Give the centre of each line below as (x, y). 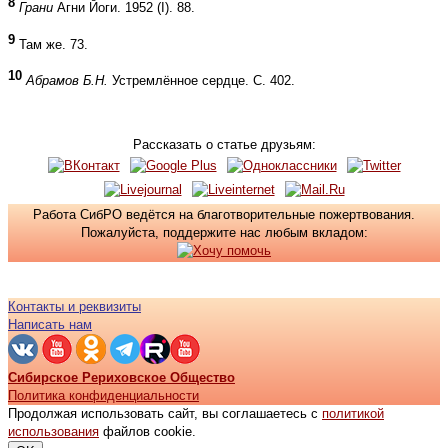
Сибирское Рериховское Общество (121, 378)
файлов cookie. (147, 432)
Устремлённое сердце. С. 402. (203, 81)
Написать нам (50, 325)
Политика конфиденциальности (103, 396)
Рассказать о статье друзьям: (224, 145)
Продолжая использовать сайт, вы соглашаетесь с (165, 414)
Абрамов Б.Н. (69, 81)
